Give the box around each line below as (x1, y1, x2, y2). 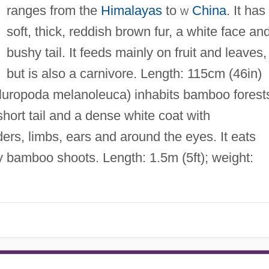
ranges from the (6, 2, 101, 18)
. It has (226, 2, 265, 18)
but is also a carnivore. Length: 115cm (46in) (6, 65, 262, 81)
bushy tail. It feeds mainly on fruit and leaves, (6, 44, 267, 60)
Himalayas (100, 2, 162, 18)
